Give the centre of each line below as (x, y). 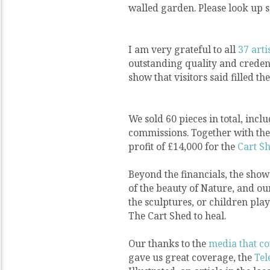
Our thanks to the (168, 244)
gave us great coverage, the (191, 258)
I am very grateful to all (183, 50)
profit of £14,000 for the (183, 147)
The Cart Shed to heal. (177, 216)
